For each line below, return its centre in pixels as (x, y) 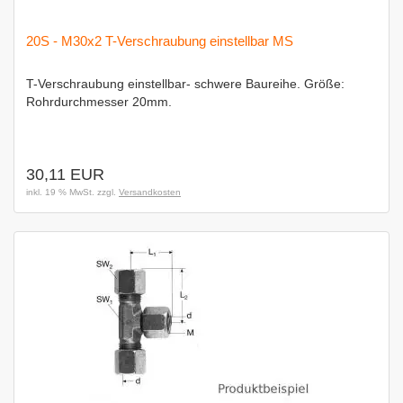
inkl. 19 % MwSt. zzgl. (72, 192)
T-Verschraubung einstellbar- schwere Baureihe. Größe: (185, 84)
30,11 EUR (65, 175)
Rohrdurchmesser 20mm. (99, 102)
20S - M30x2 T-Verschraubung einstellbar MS (160, 41)
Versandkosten (150, 192)
